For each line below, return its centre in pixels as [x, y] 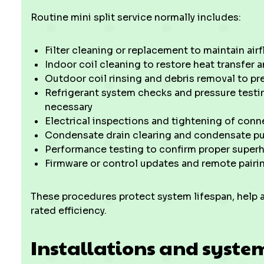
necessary [69, 107]
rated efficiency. [69, 211]
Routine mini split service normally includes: [136, 17]
